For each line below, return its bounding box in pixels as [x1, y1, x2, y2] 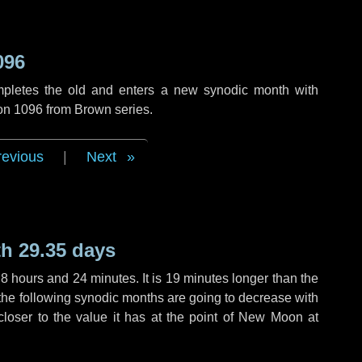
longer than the [229, 271, 319, 285]
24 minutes [72, 271, 136, 285]
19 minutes [165, 271, 229, 285]
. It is [135, 271, 166, 285]
